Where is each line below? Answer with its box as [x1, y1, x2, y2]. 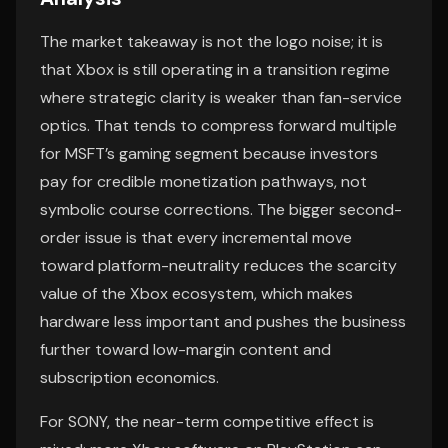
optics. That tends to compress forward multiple [40, 115, 397, 136]
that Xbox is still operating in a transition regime [40, 59, 390, 80]
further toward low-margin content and [40, 339, 331, 360]
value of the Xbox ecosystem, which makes [40, 283, 353, 304]
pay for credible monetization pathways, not [40, 171, 367, 192]
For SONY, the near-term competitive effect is [40, 411, 374, 432]
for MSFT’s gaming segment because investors [40, 143, 378, 164]
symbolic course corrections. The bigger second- [40, 199, 402, 220]
